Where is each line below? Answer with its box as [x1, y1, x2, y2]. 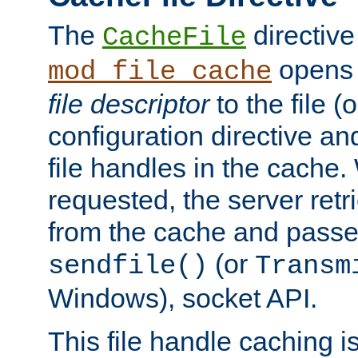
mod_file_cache [48, 56, 272, 87]
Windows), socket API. [48, 282, 317, 313]
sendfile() [48, 250, 208, 281]
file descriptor [48, 88, 209, 119]
